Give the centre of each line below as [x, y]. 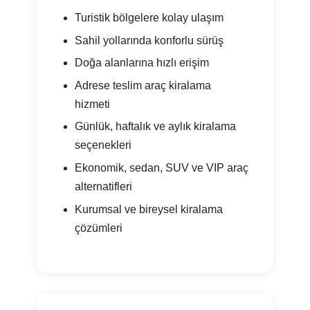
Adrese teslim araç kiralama [143, 85]
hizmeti [92, 104]
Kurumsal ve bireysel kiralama [148, 209]
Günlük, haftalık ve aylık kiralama [155, 127]
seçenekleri [103, 145]
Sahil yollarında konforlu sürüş [149, 40]
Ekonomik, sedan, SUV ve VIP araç [161, 168]
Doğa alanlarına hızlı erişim [142, 63]
